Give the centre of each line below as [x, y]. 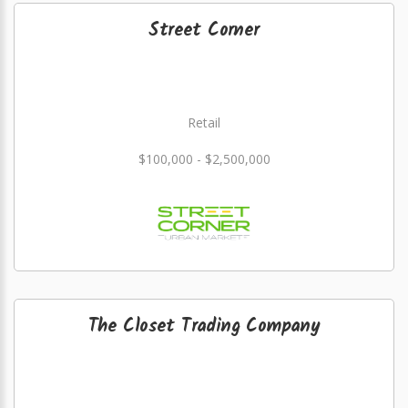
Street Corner [204, 31]
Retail [204, 122]
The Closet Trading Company [204, 327]
